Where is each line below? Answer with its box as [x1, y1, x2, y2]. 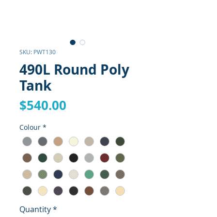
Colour [19, 123, 41, 132]
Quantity [19, 204, 51, 215]
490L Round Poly [19, 60, 129, 79]
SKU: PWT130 [19, 48, 56, 56]
